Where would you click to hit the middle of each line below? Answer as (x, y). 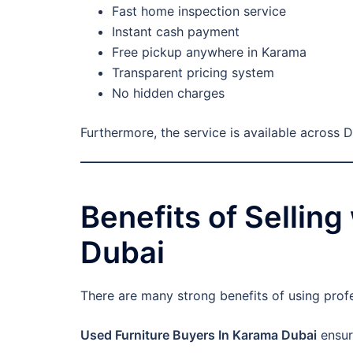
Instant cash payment (176, 31)
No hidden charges (168, 93)
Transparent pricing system (193, 72)
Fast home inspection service (199, 11)
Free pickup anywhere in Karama (209, 52)
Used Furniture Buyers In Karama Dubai (199, 334)
